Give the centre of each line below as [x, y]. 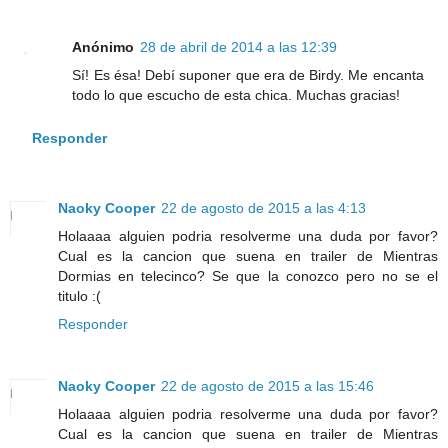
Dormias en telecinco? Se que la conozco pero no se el [248, 275]
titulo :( [79, 295]
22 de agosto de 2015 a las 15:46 [267, 385]
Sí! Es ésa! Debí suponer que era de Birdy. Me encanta [248, 74]
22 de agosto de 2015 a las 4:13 [263, 207]
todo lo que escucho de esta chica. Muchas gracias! [236, 94]
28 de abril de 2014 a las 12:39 [239, 46]
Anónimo [103, 46]
